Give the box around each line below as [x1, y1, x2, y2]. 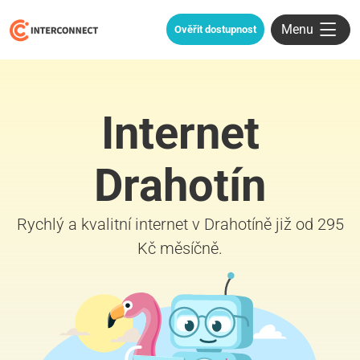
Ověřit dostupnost [174, 23, 256, 36]
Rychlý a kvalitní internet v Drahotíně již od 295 [16, 214, 344, 234]
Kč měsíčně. [137, 238, 223, 258]
